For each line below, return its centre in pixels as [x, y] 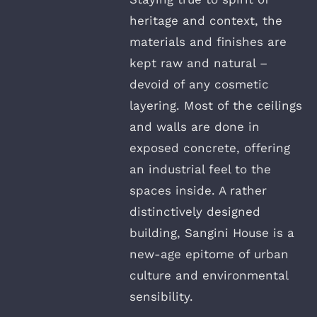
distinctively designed [195, 211]
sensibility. [161, 296]
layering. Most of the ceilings [216, 105]
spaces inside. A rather [198, 190]
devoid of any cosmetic [199, 84]
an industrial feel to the [200, 169]
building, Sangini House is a [212, 232]
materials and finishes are [208, 41]
